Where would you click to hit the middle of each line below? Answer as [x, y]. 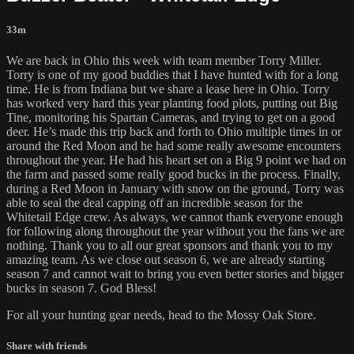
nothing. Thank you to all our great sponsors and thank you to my [169, 245]
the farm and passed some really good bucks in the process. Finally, [173, 174]
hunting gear [99, 314]
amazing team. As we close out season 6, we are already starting [166, 259]
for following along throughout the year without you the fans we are [175, 231]
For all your [37, 314]
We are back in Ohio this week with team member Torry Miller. [164, 60]
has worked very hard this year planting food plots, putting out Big [172, 103]
